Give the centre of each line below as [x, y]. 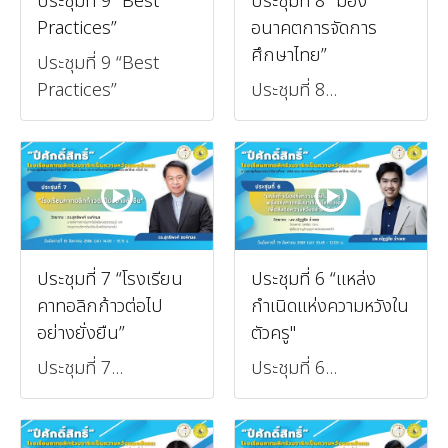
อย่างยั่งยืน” [81, 333]
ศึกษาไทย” [289, 55]
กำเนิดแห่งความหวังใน [330, 306]
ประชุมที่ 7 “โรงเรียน [110, 279]
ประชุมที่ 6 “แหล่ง [313, 279]
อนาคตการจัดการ [314, 28]
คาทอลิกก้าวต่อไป [100, 306]
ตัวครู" [273, 333]
